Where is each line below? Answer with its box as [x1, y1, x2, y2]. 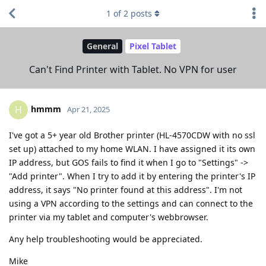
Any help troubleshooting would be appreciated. [9, 233, 202, 245]
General [87, 40, 118, 52]
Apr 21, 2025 [67, 103, 110, 115]
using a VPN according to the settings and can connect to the [9, 197, 253, 209]
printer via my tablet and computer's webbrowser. [9, 211, 208, 223]
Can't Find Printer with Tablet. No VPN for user [29, 62, 237, 76]
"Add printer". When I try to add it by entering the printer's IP [9, 170, 255, 182]
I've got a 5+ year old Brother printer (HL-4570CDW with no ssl [9, 129, 255, 141]
